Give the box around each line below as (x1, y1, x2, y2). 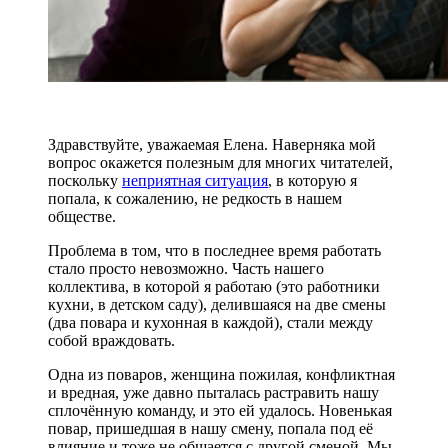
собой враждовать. (48, 331, 175, 349)
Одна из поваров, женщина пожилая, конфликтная (48, 365, 395, 383)
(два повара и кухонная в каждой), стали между (48, 313, 373, 331)
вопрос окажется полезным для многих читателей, (48, 153, 393, 171)
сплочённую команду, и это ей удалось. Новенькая (48, 401, 392, 419)
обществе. (48, 207, 116, 225)
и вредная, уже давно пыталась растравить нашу (48, 383, 379, 401)
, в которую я (268, 171, 357, 189)
